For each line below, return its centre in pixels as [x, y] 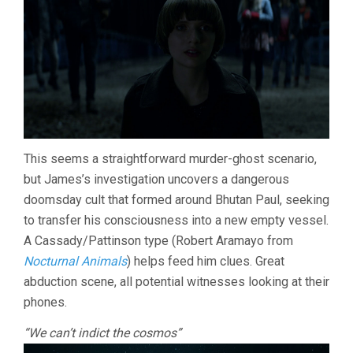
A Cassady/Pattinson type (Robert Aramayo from [158, 240]
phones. [45, 302]
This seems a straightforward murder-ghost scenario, [170, 158]
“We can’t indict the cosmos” [102, 333]
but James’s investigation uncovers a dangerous [156, 179]
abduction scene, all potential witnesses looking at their [176, 281]
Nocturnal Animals [75, 261]
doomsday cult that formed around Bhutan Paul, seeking [176, 199]
